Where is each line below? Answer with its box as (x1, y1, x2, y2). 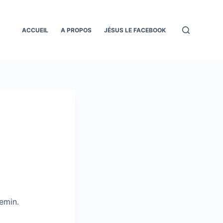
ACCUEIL (22, 26, 49, 34)
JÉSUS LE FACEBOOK (104, 26, 166, 34)
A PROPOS (61, 26, 92, 34)
